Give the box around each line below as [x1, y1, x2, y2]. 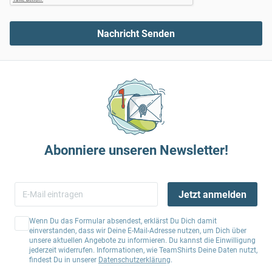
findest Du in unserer [29, 256, 98, 264]
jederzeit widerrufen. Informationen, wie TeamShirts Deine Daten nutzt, [29, 246, 257, 254]
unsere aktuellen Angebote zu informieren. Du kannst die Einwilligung [29, 236, 256, 245]
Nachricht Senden [97, 27, 175, 39]
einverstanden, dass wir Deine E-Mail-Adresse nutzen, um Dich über [29, 226, 246, 235]
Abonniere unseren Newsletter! [44, 143, 228, 158]
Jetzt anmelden [178, 188, 246, 200]
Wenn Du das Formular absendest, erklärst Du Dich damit [29, 217, 217, 225]
